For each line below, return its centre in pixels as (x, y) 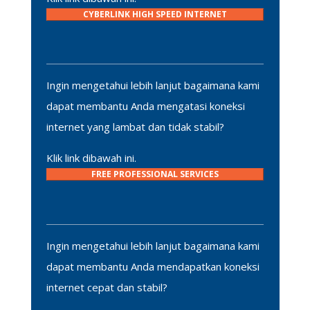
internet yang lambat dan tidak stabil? (135, 127)
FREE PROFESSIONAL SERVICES (155, 174)
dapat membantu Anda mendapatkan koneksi (153, 266)
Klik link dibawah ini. (91, 158)
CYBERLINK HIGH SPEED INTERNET (155, 14)
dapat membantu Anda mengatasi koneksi (146, 106)
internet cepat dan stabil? (107, 287)
